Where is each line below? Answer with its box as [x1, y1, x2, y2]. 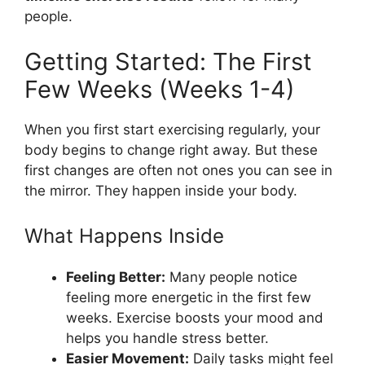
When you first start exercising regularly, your [24, 121, 320, 138]
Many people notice [165, 269, 297, 285]
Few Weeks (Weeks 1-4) [24, 74, 295, 103]
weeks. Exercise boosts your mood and [66, 310, 323, 326]
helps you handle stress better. [66, 330, 269, 346]
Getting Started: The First [24, 46, 312, 76]
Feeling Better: [66, 269, 165, 285]
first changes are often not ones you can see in [24, 161, 332, 178]
